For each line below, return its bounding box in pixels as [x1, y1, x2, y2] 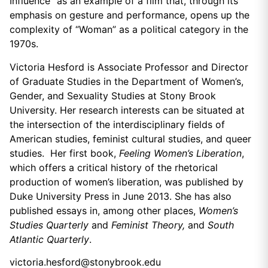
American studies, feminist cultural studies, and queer [10, 132, 251, 145]
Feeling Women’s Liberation [119, 147, 242, 159]
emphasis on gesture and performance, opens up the [10, 9, 249, 22]
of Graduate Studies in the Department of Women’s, [10, 75, 243, 87]
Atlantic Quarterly [10, 233, 89, 245]
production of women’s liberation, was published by [10, 175, 243, 188]
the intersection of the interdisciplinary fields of [10, 118, 225, 130]
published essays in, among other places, [10, 204, 199, 217]
